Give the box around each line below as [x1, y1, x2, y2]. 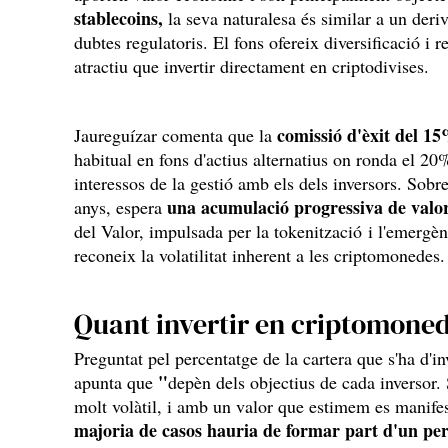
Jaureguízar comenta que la [74, 123, 277, 147]
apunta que [74, 370, 158, 394]
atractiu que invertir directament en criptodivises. [74, 54, 429, 78]
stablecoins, [74, 5, 168, 31]
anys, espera [74, 195, 167, 219]
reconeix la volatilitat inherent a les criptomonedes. [74, 243, 445, 267]
